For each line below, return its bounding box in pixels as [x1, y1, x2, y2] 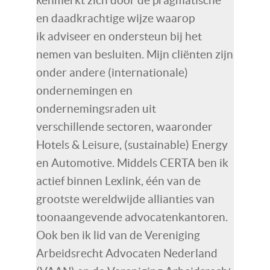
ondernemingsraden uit [36, 102, 156, 115]
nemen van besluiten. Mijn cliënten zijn [36, 48, 233, 61]
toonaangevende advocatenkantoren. [36, 210, 228, 224]
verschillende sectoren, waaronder [36, 120, 213, 133]
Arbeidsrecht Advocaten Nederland [36, 246, 218, 260]
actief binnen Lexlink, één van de [36, 174, 201, 187]
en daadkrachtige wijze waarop [36, 11, 195, 25]
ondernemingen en [36, 84, 133, 97]
